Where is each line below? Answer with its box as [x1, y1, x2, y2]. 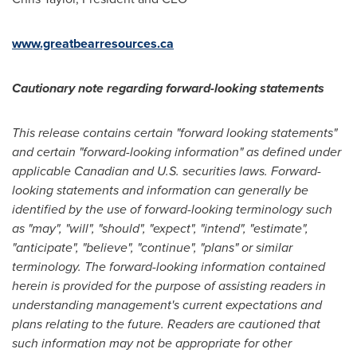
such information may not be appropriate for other [12, 334, 292, 352]
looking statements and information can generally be [12, 181, 308, 199]
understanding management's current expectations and [12, 296, 322, 314]
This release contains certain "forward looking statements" [12, 124, 337, 142]
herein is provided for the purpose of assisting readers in [12, 277, 326, 295]
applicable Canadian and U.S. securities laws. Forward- [12, 162, 321, 180]
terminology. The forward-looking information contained [12, 257, 325, 276]
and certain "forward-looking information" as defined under [12, 143, 341, 161]
